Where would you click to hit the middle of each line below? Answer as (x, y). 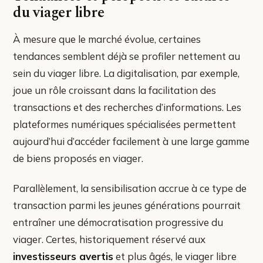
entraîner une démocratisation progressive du (118, 222)
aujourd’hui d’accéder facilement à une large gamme (131, 141)
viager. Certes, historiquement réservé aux (109, 239)
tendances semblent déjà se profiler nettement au (127, 56)
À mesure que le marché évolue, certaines (107, 39)
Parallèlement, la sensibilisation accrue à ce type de (130, 188)
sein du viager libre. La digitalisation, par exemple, (126, 73)
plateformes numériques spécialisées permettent (124, 124)
